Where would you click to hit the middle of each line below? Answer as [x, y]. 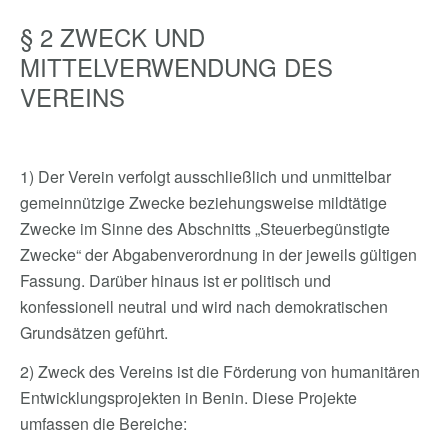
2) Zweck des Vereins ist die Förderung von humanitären [220, 371]
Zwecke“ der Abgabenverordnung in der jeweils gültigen [218, 254]
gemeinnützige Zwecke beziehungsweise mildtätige [203, 202]
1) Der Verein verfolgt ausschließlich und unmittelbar [205, 176]
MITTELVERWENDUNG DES [176, 66]
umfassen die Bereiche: [103, 423]
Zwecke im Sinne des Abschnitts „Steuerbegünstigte [205, 228]
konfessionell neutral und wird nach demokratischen [204, 306]
